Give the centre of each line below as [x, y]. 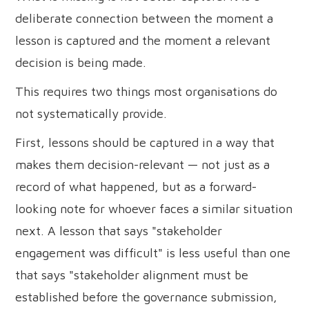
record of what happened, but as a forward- [136, 186]
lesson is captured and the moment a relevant [143, 40]
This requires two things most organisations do [147, 91]
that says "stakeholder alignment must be [132, 275]
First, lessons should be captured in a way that [145, 142]
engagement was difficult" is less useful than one [153, 252]
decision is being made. [81, 62]
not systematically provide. [91, 113]
